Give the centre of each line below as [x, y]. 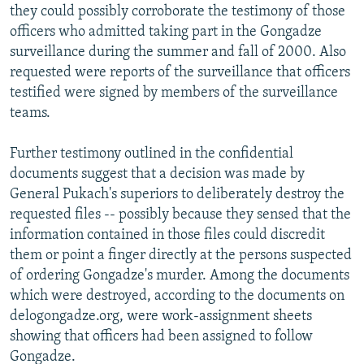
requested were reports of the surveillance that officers [180, 72]
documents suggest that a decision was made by [157, 174]
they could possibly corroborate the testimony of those [178, 11]
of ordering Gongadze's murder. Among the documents [180, 275]
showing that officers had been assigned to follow [161, 336]
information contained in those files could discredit [167, 235]
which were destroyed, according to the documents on [177, 296]
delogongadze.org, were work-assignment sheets [161, 316]
